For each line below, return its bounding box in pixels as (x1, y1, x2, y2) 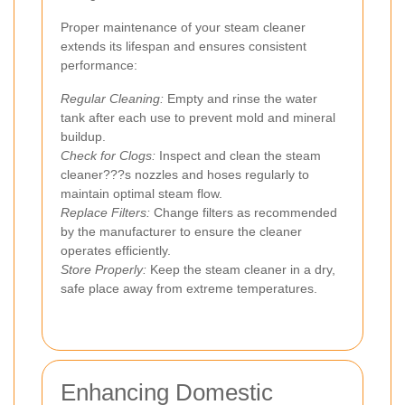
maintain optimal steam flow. (61, 185, 222, 201)
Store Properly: (61, 261, 146, 277)
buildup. (61, 128, 106, 144)
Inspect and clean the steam (155, 147, 321, 163)
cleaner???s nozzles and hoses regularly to (61, 166, 309, 182)
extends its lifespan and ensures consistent (61, 38, 306, 53)
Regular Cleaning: (61, 90, 164, 106)
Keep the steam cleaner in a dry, (146, 261, 335, 277)
